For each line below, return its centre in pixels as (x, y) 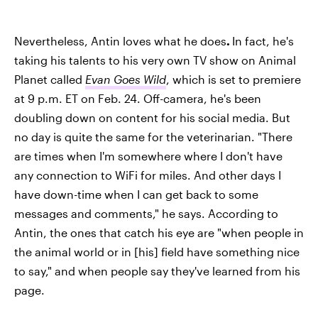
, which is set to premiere (234, 79)
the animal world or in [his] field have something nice (157, 251)
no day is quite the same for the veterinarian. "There (153, 136)
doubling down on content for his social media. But (152, 117)
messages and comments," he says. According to (146, 213)
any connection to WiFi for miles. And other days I (148, 175)
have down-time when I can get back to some (136, 194)
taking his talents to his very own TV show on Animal (155, 60)
